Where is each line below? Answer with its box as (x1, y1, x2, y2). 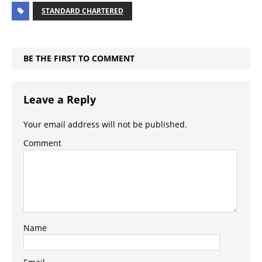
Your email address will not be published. (23, 119, 187, 130)
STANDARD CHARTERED (42, 6, 123, 16)
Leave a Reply (23, 92, 96, 107)
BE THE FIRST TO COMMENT (23, 53, 135, 64)
